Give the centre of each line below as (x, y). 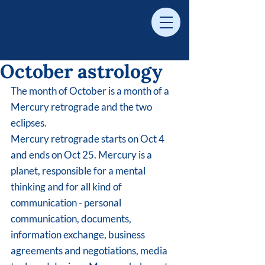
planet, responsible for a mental (79, 171)
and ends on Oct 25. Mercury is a (82, 155)
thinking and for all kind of (67, 187)
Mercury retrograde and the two (82, 107)
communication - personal (67, 203)
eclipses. (30, 123)
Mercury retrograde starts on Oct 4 (88, 139)
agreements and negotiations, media (90, 251)
